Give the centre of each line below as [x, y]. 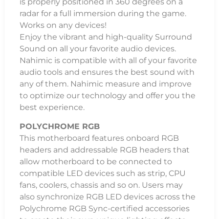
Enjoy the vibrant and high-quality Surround [106, 37]
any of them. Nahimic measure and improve [106, 84]
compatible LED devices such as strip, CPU [103, 173]
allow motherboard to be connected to [96, 161]
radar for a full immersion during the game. [103, 14]
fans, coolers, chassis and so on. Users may [101, 185]
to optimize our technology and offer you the [108, 96]
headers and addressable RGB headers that [105, 150]
